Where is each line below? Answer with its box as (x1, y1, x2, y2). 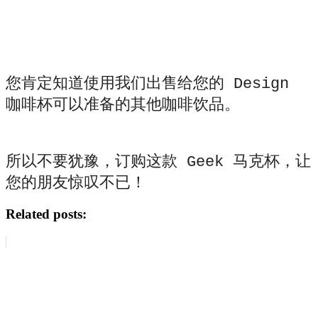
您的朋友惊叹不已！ (6, 175, 146, 193)
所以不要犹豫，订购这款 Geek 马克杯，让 (6, 153, 311, 172)
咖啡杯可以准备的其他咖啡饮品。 (6, 97, 240, 115)
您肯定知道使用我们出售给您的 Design (6, 75, 289, 94)
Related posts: (6, 207, 87, 222)
